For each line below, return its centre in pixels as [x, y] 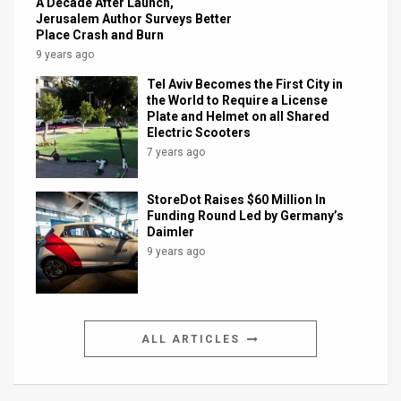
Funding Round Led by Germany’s [246, 215]
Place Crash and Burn [100, 34]
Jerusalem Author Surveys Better [134, 18]
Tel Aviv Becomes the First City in [245, 84]
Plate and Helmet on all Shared [239, 116]
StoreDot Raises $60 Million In [237, 199]
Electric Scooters [199, 132]
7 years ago [176, 152]
